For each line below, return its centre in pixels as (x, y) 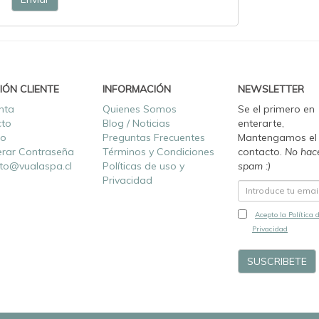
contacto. (261, 151)
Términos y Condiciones (158, 151)
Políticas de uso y (143, 166)
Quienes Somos (140, 109)
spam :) (254, 166)
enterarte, (261, 123)
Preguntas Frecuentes (154, 137)
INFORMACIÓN (137, 89)
